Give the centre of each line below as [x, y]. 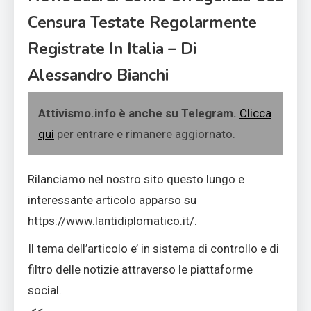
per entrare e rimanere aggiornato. [145, 134]
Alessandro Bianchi [98, 75]
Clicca [255, 113]
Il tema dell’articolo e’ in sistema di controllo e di [153, 248]
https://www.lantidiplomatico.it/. [112, 220]
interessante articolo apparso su [112, 200]
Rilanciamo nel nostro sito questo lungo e [136, 179]
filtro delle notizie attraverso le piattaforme [140, 269]
